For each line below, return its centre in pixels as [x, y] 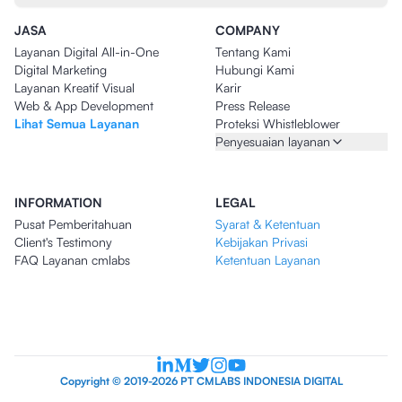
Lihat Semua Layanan [77, 124]
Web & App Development [84, 106]
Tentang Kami [253, 52]
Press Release [253, 106]
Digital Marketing [61, 70]
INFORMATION [58, 203]
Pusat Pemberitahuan [73, 224]
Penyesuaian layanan [273, 142]
